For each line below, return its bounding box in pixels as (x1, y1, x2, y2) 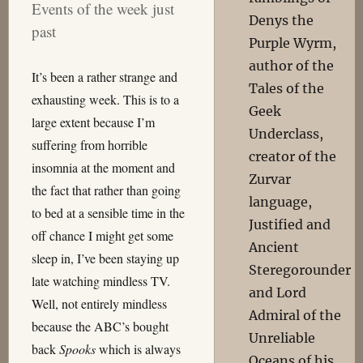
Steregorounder (249, 262, 352, 278)
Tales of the (249, 80, 325, 96)
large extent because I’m (31, 113, 155, 130)
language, (249, 194, 313, 210)
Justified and (249, 216, 331, 233)
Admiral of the (249, 307, 342, 323)
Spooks (58, 340, 96, 357)
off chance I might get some (31, 227, 173, 244)
